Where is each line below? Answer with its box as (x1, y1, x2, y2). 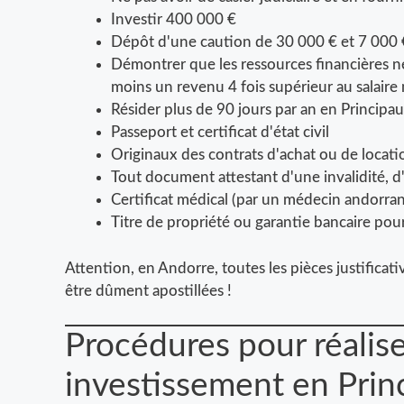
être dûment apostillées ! (65, 282, 232, 298)
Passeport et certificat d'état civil (111, 124, 329, 141)
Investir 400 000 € (111, 12, 236, 28)
